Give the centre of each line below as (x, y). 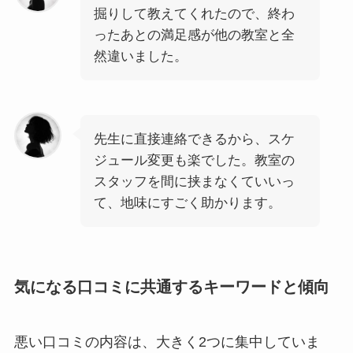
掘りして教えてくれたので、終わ (194, 14)
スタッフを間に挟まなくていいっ (194, 182)
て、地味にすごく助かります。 (187, 203)
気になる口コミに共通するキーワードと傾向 (171, 287)
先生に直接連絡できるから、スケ (194, 139)
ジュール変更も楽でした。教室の (194, 161)
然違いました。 (140, 57)
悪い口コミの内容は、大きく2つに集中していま (167, 342)
